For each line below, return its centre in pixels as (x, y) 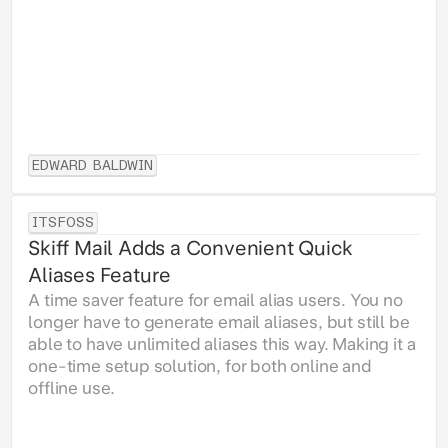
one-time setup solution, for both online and (200, 366)
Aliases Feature (100, 275)
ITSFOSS (63, 223)
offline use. (72, 388)
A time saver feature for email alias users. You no (215, 300)
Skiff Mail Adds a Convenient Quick (190, 248)
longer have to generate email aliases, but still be (219, 322)
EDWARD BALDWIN (93, 166)
